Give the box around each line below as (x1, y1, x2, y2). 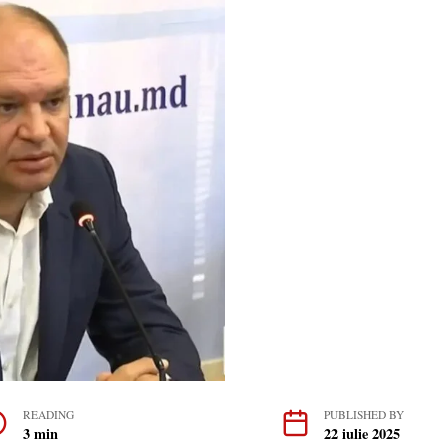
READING (22, 406, 74, 422)
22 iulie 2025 (324, 422, 400, 444)
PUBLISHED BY (324, 406, 404, 422)
